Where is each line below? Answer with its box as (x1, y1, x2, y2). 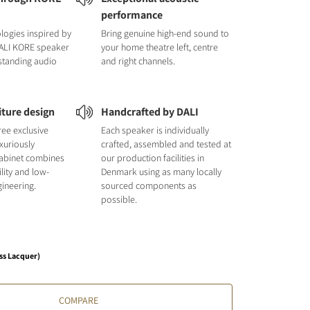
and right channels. (100, 55, 175, 67)
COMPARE (59, 294, 99, 307)
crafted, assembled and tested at (100, 138, 231, 150)
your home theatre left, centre (100, 41, 218, 53)
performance (100, 8, 163, 22)
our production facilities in (100, 152, 204, 164)
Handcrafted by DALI (100, 104, 199, 119)
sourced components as (100, 179, 197, 192)
